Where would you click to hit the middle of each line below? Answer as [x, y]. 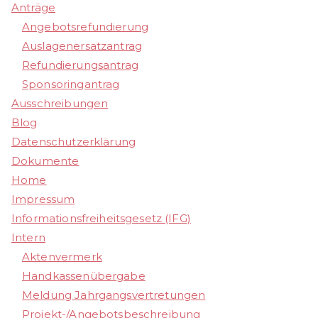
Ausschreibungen [60, 104]
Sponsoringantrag [71, 84]
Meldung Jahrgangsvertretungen [114, 295]
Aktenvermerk [62, 257]
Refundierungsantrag [80, 65]
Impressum [43, 199]
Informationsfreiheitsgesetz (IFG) [101, 219]
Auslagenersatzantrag [82, 46]
